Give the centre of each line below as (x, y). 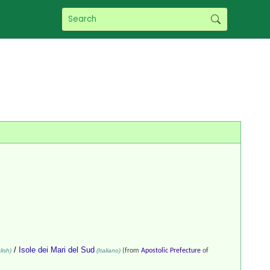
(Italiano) (108, 251)
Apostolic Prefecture (171, 251)
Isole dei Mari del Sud (57, 250)
